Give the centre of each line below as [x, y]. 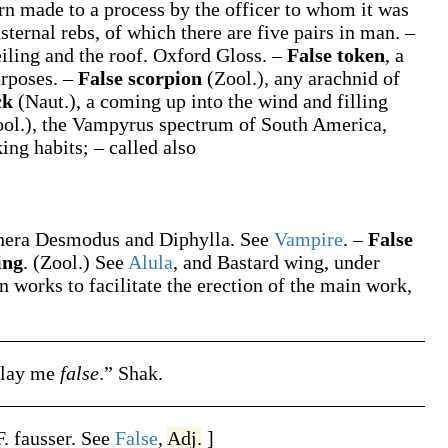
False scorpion [142, 78]
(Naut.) [47, 101]
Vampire [308, 239]
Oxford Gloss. [212, 55]
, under [352, 262]
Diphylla [194, 239]
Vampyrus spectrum [155, 124]
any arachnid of [337, 78]
